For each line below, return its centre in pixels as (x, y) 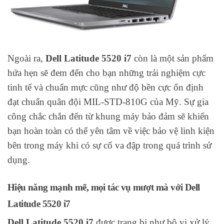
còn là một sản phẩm (172, 58)
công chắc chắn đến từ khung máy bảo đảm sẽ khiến (108, 116)
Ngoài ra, (26, 58)
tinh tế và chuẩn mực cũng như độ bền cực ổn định (105, 87)
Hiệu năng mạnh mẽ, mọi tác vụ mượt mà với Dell (104, 187)
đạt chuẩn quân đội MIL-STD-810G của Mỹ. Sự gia (108, 102)
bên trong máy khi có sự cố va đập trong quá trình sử (109, 145)
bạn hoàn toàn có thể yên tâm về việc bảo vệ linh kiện (111, 131)
